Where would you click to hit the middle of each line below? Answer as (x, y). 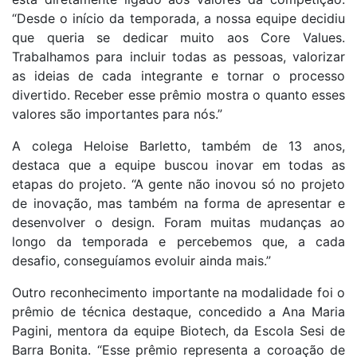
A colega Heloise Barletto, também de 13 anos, (178, 146)
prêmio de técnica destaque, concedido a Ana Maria (178, 312)
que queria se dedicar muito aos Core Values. (178, 38)
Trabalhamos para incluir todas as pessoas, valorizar (178, 57)
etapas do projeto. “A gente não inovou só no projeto (178, 184)
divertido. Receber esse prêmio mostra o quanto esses (178, 95)
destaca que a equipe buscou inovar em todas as (178, 165)
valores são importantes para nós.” (117, 114)
